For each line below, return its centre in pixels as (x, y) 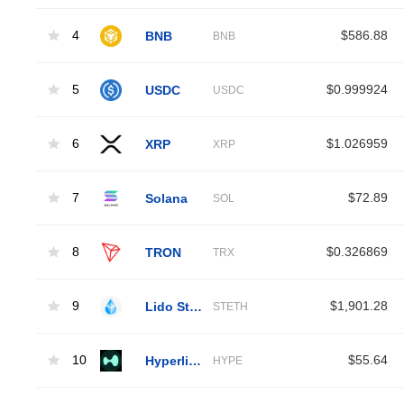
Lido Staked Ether (196, 306)
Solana (166, 198)
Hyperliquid (195, 360)
